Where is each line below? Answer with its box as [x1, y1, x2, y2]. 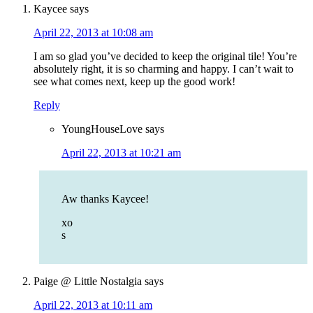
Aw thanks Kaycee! [61, 193, 149, 205]
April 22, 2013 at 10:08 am [34, 27, 153, 39]
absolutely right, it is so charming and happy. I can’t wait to [34, 63, 293, 75]
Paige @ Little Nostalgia [34, 275, 142, 288]
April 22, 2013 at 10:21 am [61, 147, 181, 159]
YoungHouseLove [61, 123, 143, 136]
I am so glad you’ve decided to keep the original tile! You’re [34, 50, 297, 63]
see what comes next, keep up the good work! [34, 75, 235, 88]
